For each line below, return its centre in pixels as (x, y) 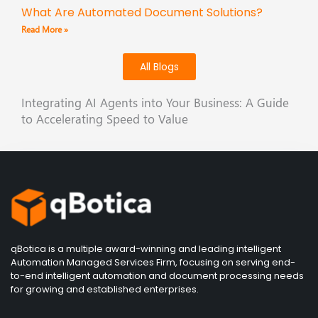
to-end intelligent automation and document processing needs (157, 276)
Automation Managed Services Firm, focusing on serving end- (153, 263)
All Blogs (159, 66)
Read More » (45, 29)
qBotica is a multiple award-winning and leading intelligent (146, 249)
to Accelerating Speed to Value (105, 119)
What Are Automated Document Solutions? (142, 12)
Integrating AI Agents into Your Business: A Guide (155, 102)
